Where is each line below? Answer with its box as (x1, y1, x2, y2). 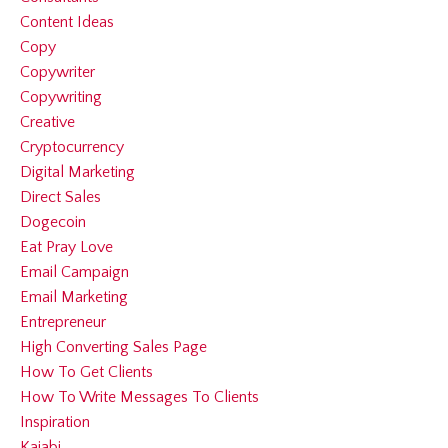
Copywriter (20, 63, 95, 82)
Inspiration (20, 413, 90, 432)
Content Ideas (20, 13, 114, 32)
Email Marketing (20, 288, 128, 307)
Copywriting (20, 88, 102, 107)
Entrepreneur (20, 313, 106, 332)
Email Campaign (20, 263, 129, 282)
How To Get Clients (20, 363, 153, 382)
